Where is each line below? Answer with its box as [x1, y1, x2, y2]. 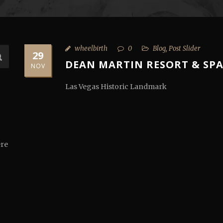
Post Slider [169, 44, 200, 53]
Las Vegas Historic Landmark [65, 82, 167, 92]
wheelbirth [75, 44, 108, 53]
